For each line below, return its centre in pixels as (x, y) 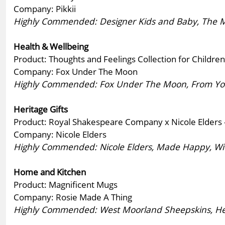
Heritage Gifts (41, 109)
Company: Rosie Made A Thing (73, 197)
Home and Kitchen (50, 172)
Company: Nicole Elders (60, 134)
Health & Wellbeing (51, 46)
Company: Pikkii (45, 8)
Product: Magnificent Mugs (66, 184)
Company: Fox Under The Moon (76, 71)
